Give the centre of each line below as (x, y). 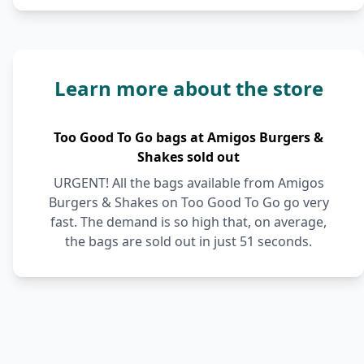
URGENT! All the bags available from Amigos (188, 183)
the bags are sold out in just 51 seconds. (188, 241)
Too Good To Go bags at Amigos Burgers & (188, 137)
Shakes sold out (188, 157)
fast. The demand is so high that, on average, (188, 222)
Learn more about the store (188, 88)
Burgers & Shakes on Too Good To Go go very (188, 202)
